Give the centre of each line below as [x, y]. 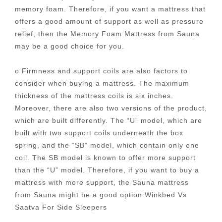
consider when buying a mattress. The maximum [102, 83]
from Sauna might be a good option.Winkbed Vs [101, 195]
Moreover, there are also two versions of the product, [111, 108]
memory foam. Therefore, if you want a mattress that [110, 9]
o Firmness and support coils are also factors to [101, 71]
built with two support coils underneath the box [99, 133]
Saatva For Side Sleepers [61, 207]
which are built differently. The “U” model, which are [109, 120]
